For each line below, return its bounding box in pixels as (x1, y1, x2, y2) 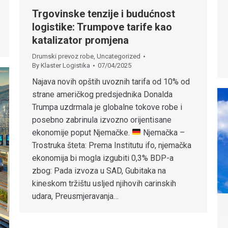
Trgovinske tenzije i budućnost (32, 7, 175, 20)
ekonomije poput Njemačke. (32, 127, 132, 137)
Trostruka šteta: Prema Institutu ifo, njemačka (32, 140, 191, 150)
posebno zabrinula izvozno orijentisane (32, 115, 172, 125)
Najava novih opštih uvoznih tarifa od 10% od (32, 76, 190, 87)
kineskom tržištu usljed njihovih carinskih (32, 178, 176, 188)
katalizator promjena (32, 34, 129, 46)
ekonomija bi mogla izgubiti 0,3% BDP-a (32, 153, 174, 163)
